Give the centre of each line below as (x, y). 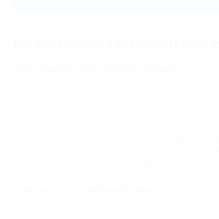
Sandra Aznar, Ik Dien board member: (89, 190)
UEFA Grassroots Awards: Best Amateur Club (82, 89)
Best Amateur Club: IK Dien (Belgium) (98, 69)
